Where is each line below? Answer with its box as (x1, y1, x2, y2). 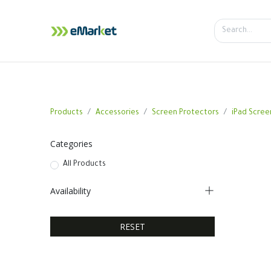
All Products (62, 160, 106, 169)
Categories (50, 138, 93, 149)
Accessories (95, 108, 139, 117)
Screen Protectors (151, 108, 219, 117)
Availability (50, 185, 91, 197)
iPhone (186, 71, 215, 83)
